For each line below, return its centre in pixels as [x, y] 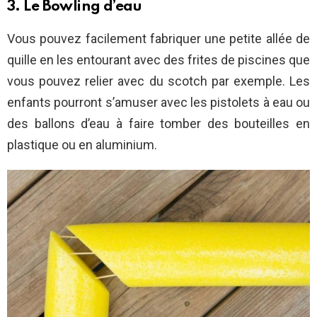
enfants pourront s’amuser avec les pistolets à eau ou [158, 102]
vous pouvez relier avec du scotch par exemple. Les [158, 81]
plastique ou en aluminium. [82, 144]
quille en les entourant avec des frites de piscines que [158, 59]
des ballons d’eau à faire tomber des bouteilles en [158, 123]
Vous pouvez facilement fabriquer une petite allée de [158, 38]
